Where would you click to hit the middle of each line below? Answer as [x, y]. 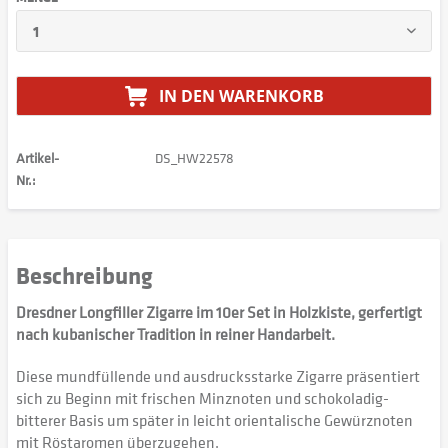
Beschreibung [84, 274]
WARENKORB [271, 96]
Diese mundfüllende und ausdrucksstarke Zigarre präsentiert [218, 376]
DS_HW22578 [194, 157]
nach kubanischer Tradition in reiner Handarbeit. [175, 334]
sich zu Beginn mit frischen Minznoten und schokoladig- [202, 398]
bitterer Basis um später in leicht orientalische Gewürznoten [214, 420]
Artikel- [37, 157]
